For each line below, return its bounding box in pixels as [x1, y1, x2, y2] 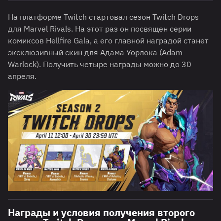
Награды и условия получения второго [8, 205, 195, 219]
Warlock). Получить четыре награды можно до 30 [8, 59, 191, 70]
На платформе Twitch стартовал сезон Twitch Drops [8, 12, 199, 22]
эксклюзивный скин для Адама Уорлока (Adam [8, 47, 183, 58]
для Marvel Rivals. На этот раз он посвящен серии [8, 24, 191, 34]
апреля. [8, 71, 37, 81]
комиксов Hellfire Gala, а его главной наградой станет [8, 36, 209, 46]
